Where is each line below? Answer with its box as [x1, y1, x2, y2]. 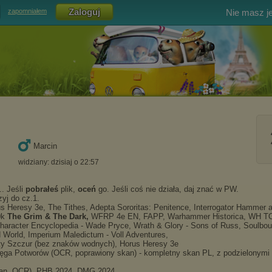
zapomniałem [8, 7, 47, 15]
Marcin [33, 141, 57, 151]
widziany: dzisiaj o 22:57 [18, 158, 99, 166]
